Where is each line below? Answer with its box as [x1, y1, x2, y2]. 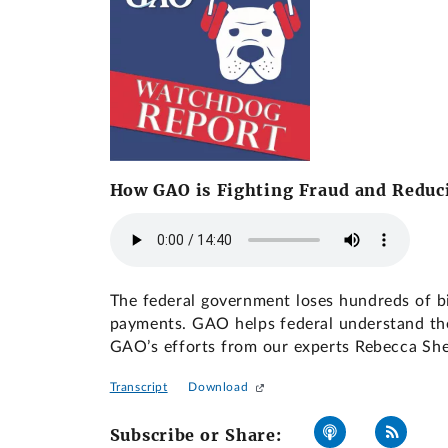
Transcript [109, 380, 168, 393]
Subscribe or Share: [109, 424, 282, 445]
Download [188, 380, 249, 393]
